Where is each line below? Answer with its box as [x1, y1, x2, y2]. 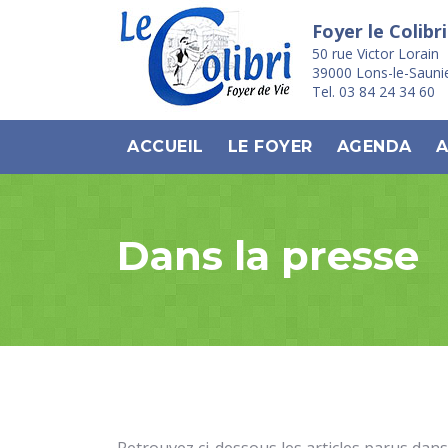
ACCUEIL [127, 137, 204, 156]
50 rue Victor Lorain [312, 44, 439, 63]
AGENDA [336, 137, 412, 156]
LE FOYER [227, 137, 313, 156]
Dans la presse [117, 231, 419, 280]
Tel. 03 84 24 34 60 [312, 82, 435, 101]
